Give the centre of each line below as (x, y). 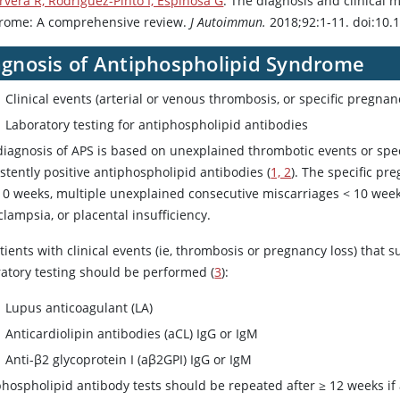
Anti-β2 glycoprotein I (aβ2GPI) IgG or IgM (129, 360)
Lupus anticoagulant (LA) (79, 308)
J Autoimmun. (229, 22)
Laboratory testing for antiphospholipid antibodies (157, 125)
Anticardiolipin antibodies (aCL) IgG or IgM (132, 334)
